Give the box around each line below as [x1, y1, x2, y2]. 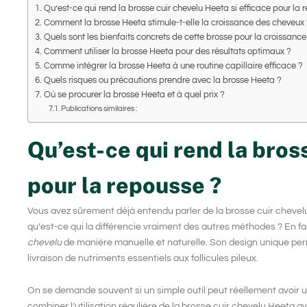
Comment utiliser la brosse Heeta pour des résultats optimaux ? [43, 47, 291, 56]
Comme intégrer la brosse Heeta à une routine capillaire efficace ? [43, 61, 303, 71]
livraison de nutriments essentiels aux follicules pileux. [27, 253, 258, 263]
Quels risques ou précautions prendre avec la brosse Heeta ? [43, 75, 282, 85]
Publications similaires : [61, 104, 138, 112]
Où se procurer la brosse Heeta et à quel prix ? [43, 90, 225, 99]
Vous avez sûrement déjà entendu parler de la [27, 206, 225, 216]
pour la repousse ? [27, 172, 221, 198]
